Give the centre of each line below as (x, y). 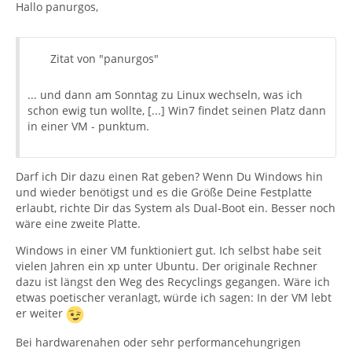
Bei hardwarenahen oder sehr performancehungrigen (158, 342)
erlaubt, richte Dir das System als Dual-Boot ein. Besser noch (176, 208)
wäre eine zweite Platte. (78, 224)
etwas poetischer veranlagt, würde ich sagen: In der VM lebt (174, 297)
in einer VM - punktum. (88, 126)
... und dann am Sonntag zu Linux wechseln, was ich (165, 95)
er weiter (41, 313)
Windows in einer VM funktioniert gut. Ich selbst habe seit (169, 250)
